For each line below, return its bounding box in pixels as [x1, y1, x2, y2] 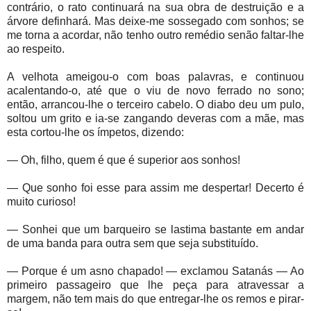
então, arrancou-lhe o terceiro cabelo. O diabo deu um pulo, [7, 99, 304, 111]
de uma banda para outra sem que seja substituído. [7, 237, 258, 250]
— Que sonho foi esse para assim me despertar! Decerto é [7, 182, 304, 194]
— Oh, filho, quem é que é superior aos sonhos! [7, 154, 240, 167]
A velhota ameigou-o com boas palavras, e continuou [7, 71, 304, 83]
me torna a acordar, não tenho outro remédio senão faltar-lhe [7, 29, 304, 42]
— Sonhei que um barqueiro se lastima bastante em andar [7, 224, 304, 236]
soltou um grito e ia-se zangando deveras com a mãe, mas [7, 112, 304, 125]
